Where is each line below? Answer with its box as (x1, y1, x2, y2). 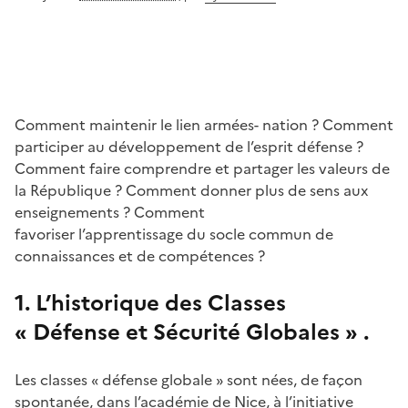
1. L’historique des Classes (15, 287, 286, 320)
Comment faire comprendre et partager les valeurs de (15, 158, 390, 179)
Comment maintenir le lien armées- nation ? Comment (15, 114, 393, 136)
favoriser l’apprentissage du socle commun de (15, 223, 333, 245)
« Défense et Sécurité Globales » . (15, 316, 369, 349)
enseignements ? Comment (15, 201, 205, 223)
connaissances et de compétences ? (15, 245, 265, 267)
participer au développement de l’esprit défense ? (15, 136, 363, 158)
